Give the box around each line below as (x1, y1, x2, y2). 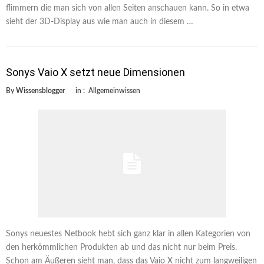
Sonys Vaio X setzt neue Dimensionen (6, 65, 185, 78)
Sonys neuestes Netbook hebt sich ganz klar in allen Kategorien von (6, 230, 250, 239)
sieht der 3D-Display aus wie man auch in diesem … (6, 17, 193, 26)
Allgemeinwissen (88, 87, 140, 94)
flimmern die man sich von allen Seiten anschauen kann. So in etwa (6, 4, 249, 12)
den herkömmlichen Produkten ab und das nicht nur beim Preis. (6, 243, 237, 252)
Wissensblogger (16, 87, 65, 94)
